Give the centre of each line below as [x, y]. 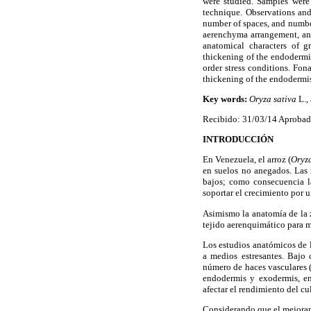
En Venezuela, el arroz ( [247, 160]
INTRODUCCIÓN [238, 140]
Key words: [226, 99]
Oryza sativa [273, 99]
